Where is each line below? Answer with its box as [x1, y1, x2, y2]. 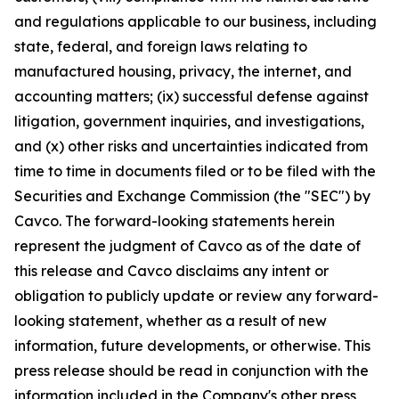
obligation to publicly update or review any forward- [14, 287, 379, 305]
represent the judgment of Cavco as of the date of [14, 237, 361, 255]
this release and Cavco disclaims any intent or [14, 262, 329, 280]
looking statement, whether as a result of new [14, 312, 327, 330]
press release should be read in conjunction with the [14, 362, 369, 379]
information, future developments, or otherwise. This [14, 337, 370, 354]
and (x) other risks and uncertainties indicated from [14, 137, 368, 155]
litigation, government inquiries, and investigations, [14, 112, 364, 130]
